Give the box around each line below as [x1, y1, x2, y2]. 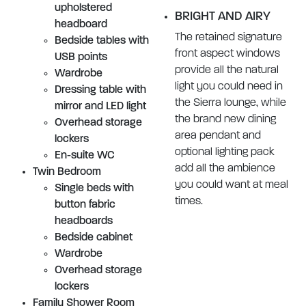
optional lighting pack [175, 147, 275, 158]
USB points [55, 52, 107, 63]
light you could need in [175, 81, 283, 92]
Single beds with [55, 183, 134, 194]
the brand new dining [175, 114, 276, 125]
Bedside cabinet [55, 232, 133, 243]
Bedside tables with [55, 36, 149, 46]
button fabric [55, 199, 115, 210]
